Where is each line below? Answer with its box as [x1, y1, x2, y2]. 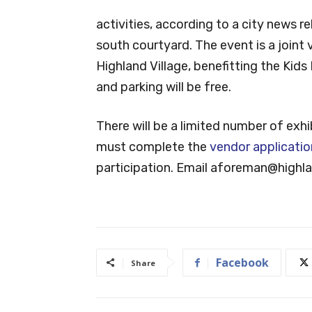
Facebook [216, 254, 269, 270]
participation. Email [96, 159, 210, 175]
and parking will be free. [96, 79, 231, 95]
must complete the [96, 139, 210, 155]
